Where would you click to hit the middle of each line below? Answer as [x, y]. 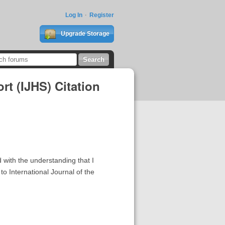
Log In [74, 15]
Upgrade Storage [84, 34]
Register [101, 15]
